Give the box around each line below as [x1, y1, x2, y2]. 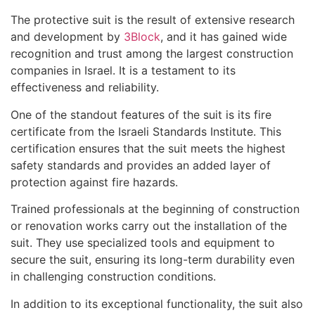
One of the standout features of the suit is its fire [11, 107, 271, 122]
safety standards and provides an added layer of [11, 157, 271, 172]
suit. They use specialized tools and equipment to [11, 236, 275, 250]
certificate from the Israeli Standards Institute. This [11, 124, 281, 139]
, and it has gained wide [160, 30, 287, 44]
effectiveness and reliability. [11, 80, 159, 95]
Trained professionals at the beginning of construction [11, 202, 300, 217]
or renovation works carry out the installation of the [11, 219, 287, 233]
